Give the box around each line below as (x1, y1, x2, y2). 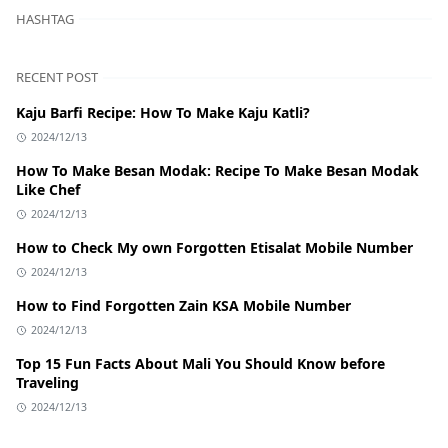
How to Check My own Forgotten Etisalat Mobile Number (16, 238, 413, 258)
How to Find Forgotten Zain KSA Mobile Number (16, 296, 351, 316)
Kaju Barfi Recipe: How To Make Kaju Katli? (16, 103, 310, 123)
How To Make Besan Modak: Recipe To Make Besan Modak (16, 161, 419, 181)
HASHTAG (16, 10, 74, 29)
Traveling (16, 373, 79, 393)
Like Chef (16, 180, 80, 200)
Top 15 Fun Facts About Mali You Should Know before (16, 354, 385, 374)
